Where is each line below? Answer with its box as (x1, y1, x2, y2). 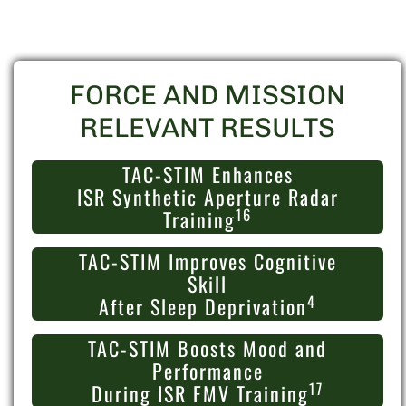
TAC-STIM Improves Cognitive (78, 246, 337, 276)
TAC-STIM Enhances (121, 159, 294, 189)
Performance (151, 356, 264, 386)
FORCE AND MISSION (70, 79, 345, 112)
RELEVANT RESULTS (80, 111, 335, 145)
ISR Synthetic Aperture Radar (76, 182, 339, 212)
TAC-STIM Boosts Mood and (88, 333, 327, 363)
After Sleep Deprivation (99, 292, 307, 322)
